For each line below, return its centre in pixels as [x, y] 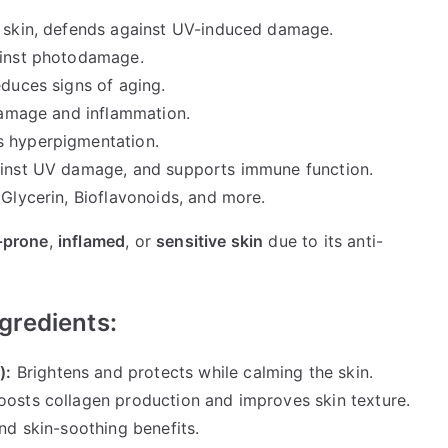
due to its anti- [323, 241]
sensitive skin [210, 241]
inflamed [91, 241]
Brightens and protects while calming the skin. [192, 372]
